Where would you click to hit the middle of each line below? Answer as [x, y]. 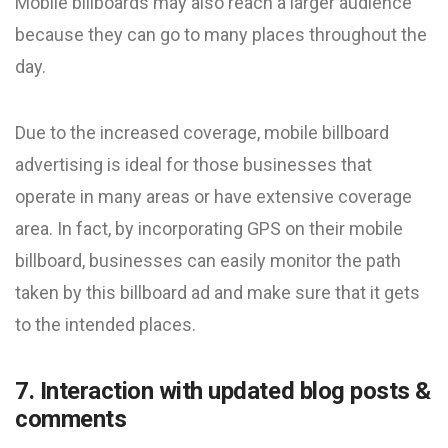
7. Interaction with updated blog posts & [223, 391]
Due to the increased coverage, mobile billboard [202, 132]
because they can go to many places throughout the [221, 34]
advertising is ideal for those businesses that [193, 164]
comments [71, 419]
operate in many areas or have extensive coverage [213, 196]
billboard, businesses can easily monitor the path [208, 260]
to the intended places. [105, 324]
